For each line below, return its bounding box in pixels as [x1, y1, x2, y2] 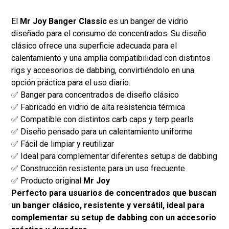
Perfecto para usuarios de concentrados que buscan [11, 188, 217, 198]
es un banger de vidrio [107, 16, 189, 27]
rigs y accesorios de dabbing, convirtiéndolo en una [11, 65, 195, 76]
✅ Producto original [11, 176, 84, 186]
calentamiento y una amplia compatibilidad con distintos [11, 53, 211, 63]
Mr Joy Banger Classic [20, 16, 107, 27]
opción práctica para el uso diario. [11, 78, 131, 88]
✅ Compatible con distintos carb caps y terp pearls [11, 114, 194, 125]
